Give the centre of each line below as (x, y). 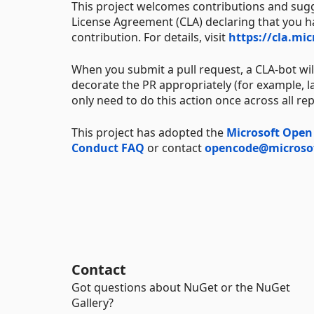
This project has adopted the (149, 132)
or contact (175, 148)
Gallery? (93, 303)
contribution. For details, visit (150, 37)
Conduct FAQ (108, 148)
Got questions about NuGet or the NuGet (181, 287)
